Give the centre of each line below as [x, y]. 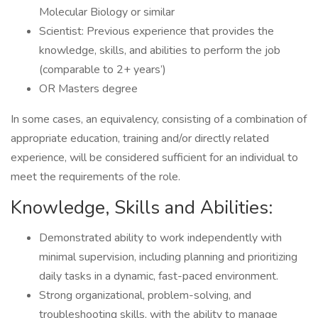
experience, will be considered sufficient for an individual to [154, 158]
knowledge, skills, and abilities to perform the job [160, 50]
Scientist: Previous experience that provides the [157, 31]
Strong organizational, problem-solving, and [145, 295]
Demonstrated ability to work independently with [160, 238]
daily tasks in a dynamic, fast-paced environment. [159, 276]
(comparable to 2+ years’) [103, 70]
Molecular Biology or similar [107, 12]
